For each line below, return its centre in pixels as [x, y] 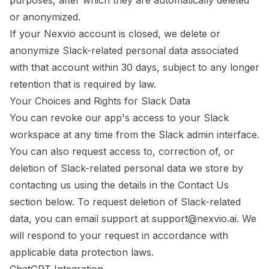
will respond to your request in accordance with [119, 235]
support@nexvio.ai [194, 219]
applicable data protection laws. [82, 252]
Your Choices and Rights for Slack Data [100, 101]
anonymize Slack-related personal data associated [124, 50]
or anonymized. [45, 17]
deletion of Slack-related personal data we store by [126, 168]
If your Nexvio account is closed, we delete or [115, 34]
